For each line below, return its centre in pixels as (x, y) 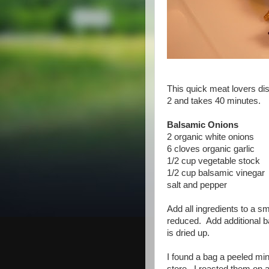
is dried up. (188, 233)
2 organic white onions (210, 137)
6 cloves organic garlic (211, 149)
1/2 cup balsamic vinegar (216, 173)
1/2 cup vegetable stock (213, 161)
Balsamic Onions (203, 125)
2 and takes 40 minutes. (214, 101)
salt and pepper (197, 185)
